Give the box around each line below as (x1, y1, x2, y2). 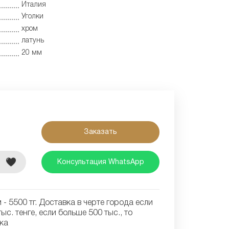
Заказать (84, 129, 118, 136)
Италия (21, 1, 46, 8)
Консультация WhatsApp (57, 158, 144, 166)
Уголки (21, 13, 43, 20)
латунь (21, 37, 44, 44)
